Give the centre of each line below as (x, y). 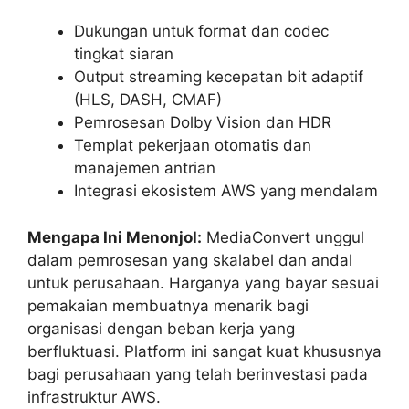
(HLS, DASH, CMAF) (148, 100)
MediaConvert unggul (283, 237)
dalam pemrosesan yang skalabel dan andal (190, 260)
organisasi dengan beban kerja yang (161, 328)
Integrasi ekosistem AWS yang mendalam (226, 191)
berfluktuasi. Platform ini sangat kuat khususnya (204, 351)
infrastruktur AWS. (94, 397)
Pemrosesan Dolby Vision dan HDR (203, 123)
